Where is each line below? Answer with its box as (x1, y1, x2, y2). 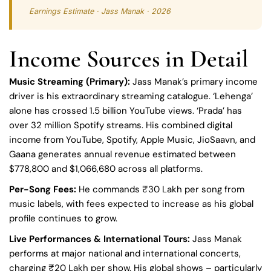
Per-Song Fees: (9, 183, 79, 195)
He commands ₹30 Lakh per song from (79, 183, 244, 195)
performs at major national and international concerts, (9, 247, 241, 260)
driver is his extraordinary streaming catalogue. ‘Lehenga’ (9, 90, 253, 102)
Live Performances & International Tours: (9, 232, 192, 245)
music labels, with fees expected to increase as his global (9, 197, 253, 210)
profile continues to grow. (9, 212, 117, 224)
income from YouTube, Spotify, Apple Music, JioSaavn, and (9, 133, 255, 146)
